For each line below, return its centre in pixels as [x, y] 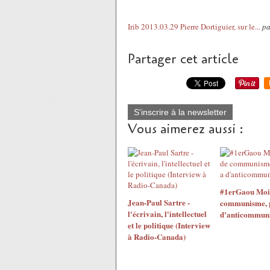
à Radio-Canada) [157, 237]
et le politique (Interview [169, 225]
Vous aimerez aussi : [186, 129]
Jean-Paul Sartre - [159, 202]
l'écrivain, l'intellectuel [167, 214]
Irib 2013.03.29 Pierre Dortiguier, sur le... [194, 27]
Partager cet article [183, 59]
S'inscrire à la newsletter [180, 112]
